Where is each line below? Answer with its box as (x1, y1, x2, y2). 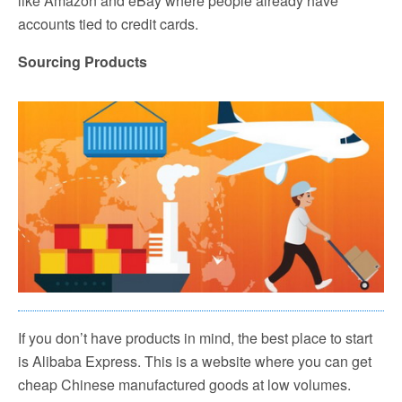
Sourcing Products (18, 51, 147, 73)
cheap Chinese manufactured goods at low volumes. (18, 373, 351, 395)
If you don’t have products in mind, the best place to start (18, 327, 372, 348)
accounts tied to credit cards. (18, 13, 198, 35)
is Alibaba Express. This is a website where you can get (18, 350, 371, 371)
